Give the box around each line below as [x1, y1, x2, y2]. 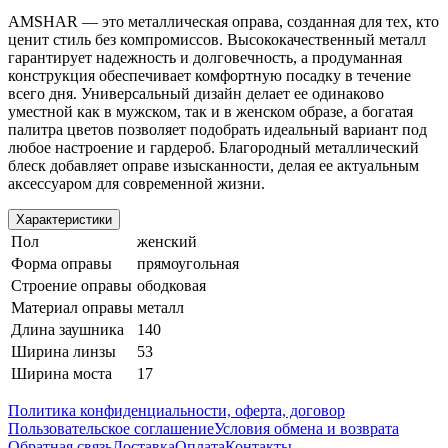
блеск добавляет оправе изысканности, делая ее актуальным [8, 156, 419, 174]
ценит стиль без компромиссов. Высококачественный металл [8, 30, 426, 48]
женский [137, 232, 197, 250]
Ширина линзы [11, 342, 116, 360]
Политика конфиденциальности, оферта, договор [8, 401, 345, 419]
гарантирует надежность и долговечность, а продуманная [8, 48, 402, 66]
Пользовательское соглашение [8, 419, 214, 437]
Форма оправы [11, 254, 112, 272]
